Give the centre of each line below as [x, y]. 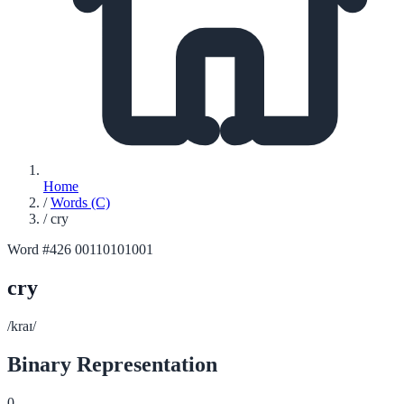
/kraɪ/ [22, 326]
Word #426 [39, 249]
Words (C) [80, 202]
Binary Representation [112, 364]
